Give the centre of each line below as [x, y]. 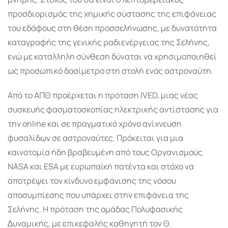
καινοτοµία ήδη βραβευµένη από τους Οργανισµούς [105, 152]
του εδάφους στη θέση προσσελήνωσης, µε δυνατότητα [112, 28]
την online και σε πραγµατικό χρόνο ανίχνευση [95, 123]
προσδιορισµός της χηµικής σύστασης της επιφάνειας [112, 13]
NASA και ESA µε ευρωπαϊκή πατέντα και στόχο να [101, 166]
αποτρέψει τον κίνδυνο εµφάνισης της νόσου [92, 180]
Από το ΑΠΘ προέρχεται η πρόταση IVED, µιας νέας [103, 95]
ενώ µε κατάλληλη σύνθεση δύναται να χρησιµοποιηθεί [112, 56]
